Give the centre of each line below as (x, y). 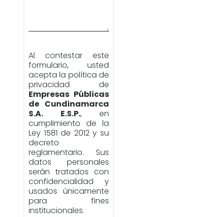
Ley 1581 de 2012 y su (69, 133)
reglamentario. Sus (69, 153)
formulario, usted (69, 65)
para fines (69, 201)
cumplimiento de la (69, 124)
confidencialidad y (69, 182)
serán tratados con (69, 172)
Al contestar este (69, 56)
